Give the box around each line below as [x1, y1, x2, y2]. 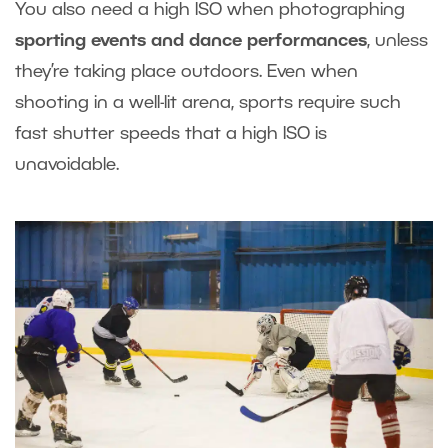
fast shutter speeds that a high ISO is [15, 126, 327, 143]
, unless [367, 33, 428, 50]
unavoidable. [15, 157, 119, 174]
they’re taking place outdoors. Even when [15, 64, 358, 81]
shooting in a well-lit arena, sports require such [15, 95, 401, 112]
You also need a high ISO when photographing [15, 2, 405, 19]
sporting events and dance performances [15, 33, 367, 50]
